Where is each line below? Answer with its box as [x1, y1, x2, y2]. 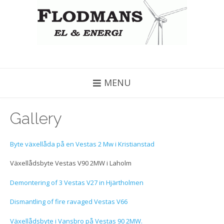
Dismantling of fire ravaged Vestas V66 [10, 197, 127, 206]
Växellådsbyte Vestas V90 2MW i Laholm [10, 158, 131, 168]
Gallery [10, 109, 61, 127]
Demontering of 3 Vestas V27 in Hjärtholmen [10, 177, 143, 187]
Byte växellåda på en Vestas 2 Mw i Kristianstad [10, 139, 154, 148]
